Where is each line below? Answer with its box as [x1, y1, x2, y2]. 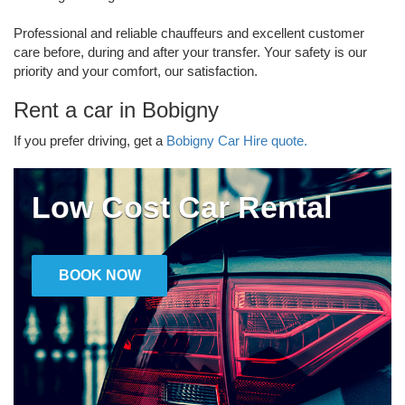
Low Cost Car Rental [32, 189, 332, 224]
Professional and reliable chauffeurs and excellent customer [14, 24, 364, 41]
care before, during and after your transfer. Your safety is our [14, 43, 367, 60]
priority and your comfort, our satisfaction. [14, 62, 258, 79]
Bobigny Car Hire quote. [166, 132, 307, 148]
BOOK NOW [58, 267, 141, 283]
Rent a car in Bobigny [14, 97, 219, 122]
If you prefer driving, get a [14, 132, 166, 148]
